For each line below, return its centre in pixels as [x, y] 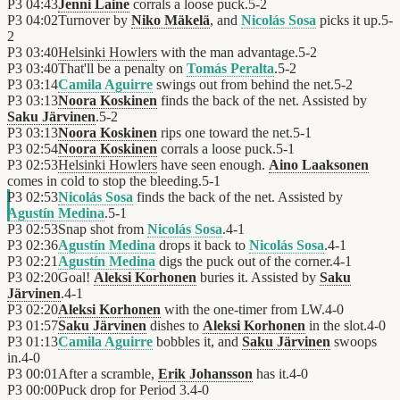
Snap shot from [103, 229]
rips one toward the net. [225, 133]
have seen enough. [213, 165]
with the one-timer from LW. [243, 310]
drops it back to [202, 246]
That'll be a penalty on [122, 69]
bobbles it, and [197, 342]
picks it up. [349, 21]
